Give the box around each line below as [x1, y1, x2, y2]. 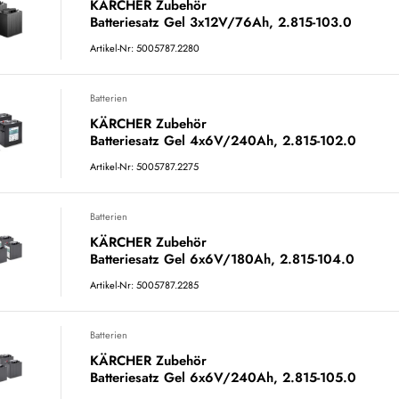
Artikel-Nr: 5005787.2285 [90, 278, 199, 292]
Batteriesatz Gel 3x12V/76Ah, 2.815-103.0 [90, 12, 352, 32]
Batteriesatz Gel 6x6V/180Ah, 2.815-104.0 [90, 249, 354, 269]
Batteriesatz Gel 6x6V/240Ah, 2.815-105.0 [90, 368, 356, 387]
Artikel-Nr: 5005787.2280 [90, 41, 199, 55]
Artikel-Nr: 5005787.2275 [90, 159, 199, 174]
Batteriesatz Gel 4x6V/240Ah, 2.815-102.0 [90, 131, 356, 151]
